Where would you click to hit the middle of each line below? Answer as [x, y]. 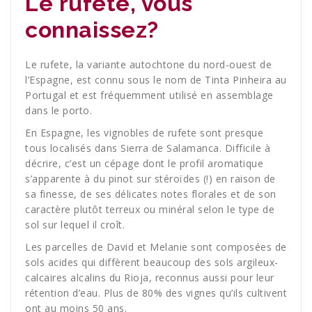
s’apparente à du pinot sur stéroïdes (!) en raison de [150, 179]
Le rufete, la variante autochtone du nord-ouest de [148, 65]
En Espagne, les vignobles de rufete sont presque [144, 133]
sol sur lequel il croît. [75, 225]
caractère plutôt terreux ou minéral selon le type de [150, 210]
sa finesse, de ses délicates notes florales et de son [151, 194]
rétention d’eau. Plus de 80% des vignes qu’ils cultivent [156, 293]
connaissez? [92, 30]
